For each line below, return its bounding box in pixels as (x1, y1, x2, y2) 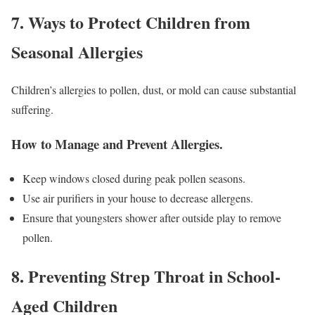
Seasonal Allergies (11, 39, 143, 64)
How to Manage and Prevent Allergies (11, 134, 219, 154)
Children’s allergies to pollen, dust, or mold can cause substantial (11, 82, 296, 98)
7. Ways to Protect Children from (11, 9, 250, 34)
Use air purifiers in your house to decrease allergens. (22, 190, 253, 205)
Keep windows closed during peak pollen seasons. (22, 170, 245, 186)
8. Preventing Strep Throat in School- (11, 263, 281, 288)
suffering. (11, 102, 53, 117)
